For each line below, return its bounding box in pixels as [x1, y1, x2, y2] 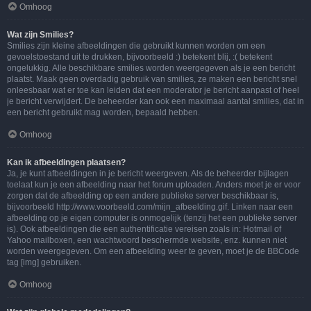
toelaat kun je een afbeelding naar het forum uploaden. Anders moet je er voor [7, 180, 301, 190]
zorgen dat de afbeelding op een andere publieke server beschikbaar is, [7, 191, 278, 201]
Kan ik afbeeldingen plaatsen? [7, 158, 126, 167]
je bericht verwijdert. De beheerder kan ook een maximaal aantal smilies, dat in [7, 96, 304, 106]
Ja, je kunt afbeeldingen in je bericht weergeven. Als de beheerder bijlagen [7, 169, 289, 178]
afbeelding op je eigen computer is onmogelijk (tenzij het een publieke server [7, 213, 297, 223]
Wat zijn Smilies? [7, 30, 74, 40]
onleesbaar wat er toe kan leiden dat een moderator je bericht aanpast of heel [7, 85, 299, 95]
